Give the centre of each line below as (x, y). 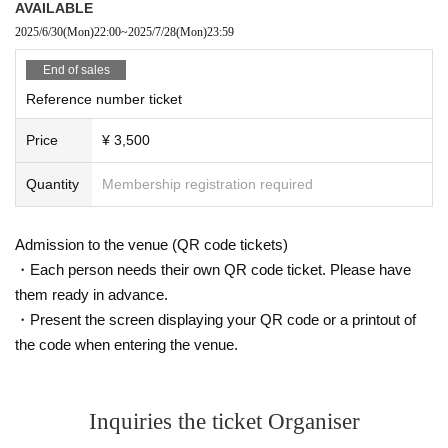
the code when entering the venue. (126, 344)
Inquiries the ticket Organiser (224, 421)
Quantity (52, 183)
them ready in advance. (91, 294)
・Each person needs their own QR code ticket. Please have (213, 269)
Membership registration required (207, 183)
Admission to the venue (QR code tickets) (151, 244)
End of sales (76, 69)
